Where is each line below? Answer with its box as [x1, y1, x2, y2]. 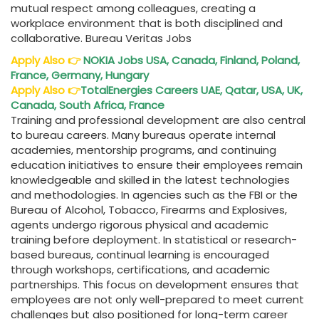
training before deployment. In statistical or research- [11, 232, 297, 248]
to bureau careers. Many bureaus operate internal [11, 127, 276, 143]
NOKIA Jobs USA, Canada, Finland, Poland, [83, 53, 300, 68]
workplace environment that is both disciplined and [11, 16, 283, 31]
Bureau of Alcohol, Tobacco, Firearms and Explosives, [11, 202, 287, 218]
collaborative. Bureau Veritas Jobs [11, 31, 192, 46]
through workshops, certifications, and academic [11, 262, 270, 278]
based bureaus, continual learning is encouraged [11, 247, 269, 263]
